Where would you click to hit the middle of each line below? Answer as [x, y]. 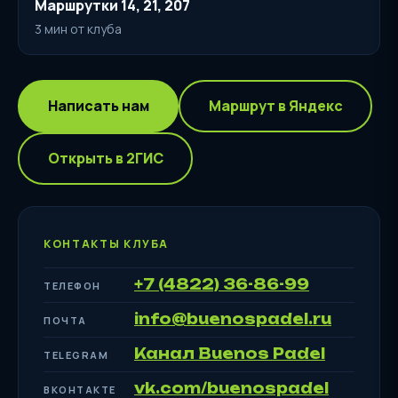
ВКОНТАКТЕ [80, 389]
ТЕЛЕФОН [72, 285]
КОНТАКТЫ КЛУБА [106, 243]
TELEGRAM [76, 354]
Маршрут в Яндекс [275, 106]
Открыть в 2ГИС [105, 159]
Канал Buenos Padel [230, 353]
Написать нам [98, 106]
